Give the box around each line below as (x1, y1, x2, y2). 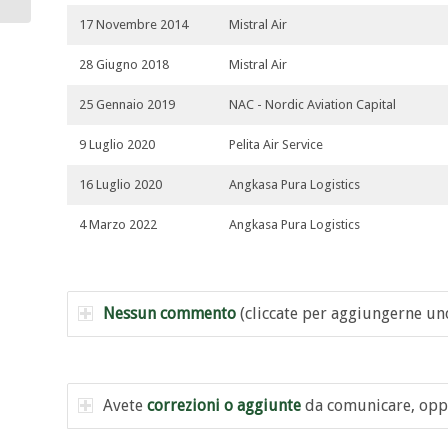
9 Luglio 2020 (79, 137, 155, 153)
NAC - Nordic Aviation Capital (229, 97, 396, 113)
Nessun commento (103, 304, 236, 324)
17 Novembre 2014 (79, 17, 188, 33)
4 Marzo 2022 (79, 217, 157, 233)
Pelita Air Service (229, 137, 323, 153)
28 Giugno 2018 (79, 57, 169, 73)
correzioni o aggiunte (147, 396, 301, 416)
